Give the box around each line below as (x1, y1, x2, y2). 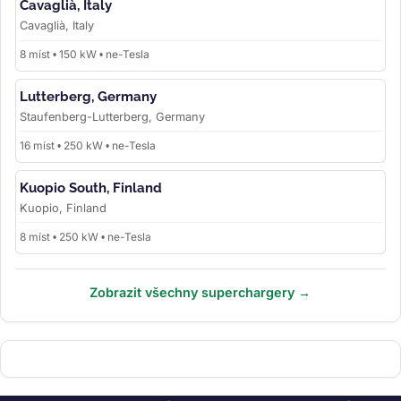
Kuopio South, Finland (20, 179, 162, 196)
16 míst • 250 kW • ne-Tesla (20, 138, 156, 152)
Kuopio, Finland (20, 200, 107, 215)
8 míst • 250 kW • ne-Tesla (20, 229, 151, 243)
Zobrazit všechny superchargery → (90, 284, 311, 300)
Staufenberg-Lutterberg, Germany (20, 110, 205, 124)
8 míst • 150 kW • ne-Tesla (20, 47, 149, 62)
